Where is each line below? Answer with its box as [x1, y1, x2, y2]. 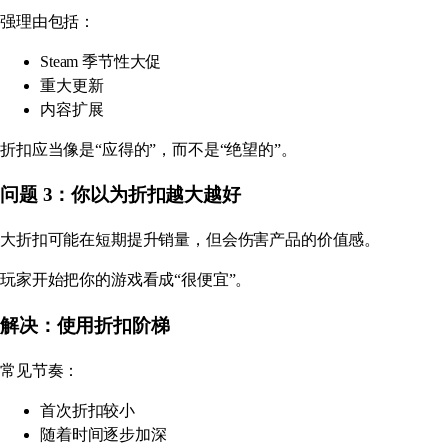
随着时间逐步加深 [40, 425, 167, 443]
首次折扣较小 [40, 401, 136, 419]
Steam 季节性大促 [40, 52, 162, 70]
